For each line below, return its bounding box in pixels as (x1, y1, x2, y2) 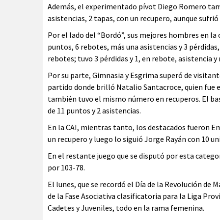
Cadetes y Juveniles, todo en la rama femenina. (48, 203, 204, 213)
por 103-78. (48, 163, 85, 172)
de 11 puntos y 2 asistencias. (48, 106, 141, 115)
